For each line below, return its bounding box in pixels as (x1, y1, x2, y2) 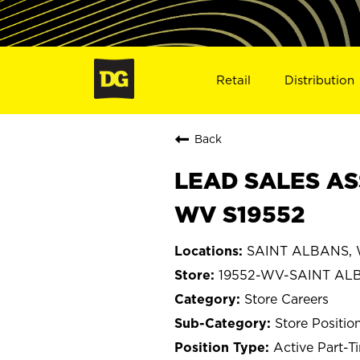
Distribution (284, 72, 355, 87)
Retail (215, 72, 251, 87)
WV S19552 (174, 201, 305, 227)
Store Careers (244, 291, 329, 306)
